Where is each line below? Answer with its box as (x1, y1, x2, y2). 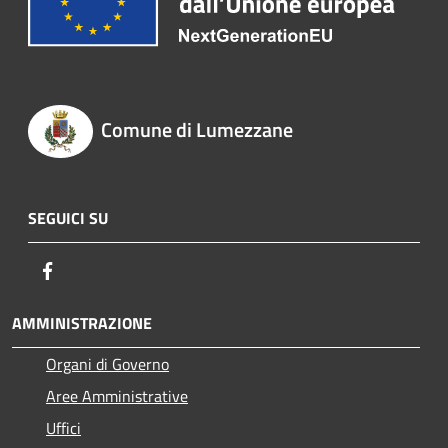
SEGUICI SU (28, 205, 108, 230)
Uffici (46, 415, 81, 440)
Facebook (59, 257, 121, 282)
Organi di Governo (46, 351, 169, 376)
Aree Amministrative (46, 383, 188, 408)
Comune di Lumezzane (100, 114, 293, 146)
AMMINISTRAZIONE (12, 310, 152, 335)
